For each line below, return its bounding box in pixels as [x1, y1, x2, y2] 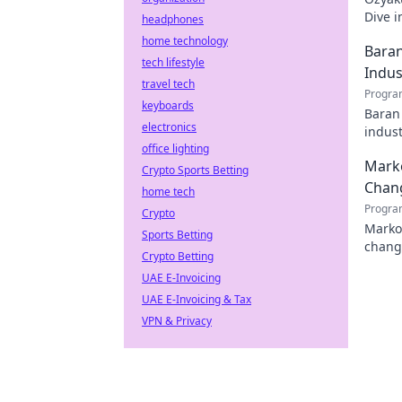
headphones [142, 12, 204, 27]
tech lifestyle [142, 55, 205, 70]
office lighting [142, 141, 209, 156]
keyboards [142, 98, 194, 113]
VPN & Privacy [142, 313, 212, 328]
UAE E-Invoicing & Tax [142, 292, 251, 307]
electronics [142, 119, 197, 135]
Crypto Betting [142, 249, 214, 264]
